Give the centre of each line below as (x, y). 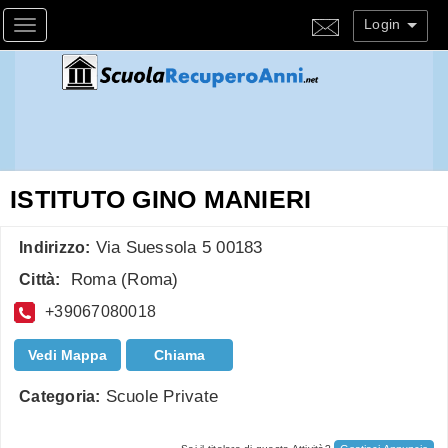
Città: (40, 280)
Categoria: (60, 396)
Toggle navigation (94, 28)
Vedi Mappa (67, 354)
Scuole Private (161, 396)
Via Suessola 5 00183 (179, 248)
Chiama (180, 354)
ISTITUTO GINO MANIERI (161, 198)
